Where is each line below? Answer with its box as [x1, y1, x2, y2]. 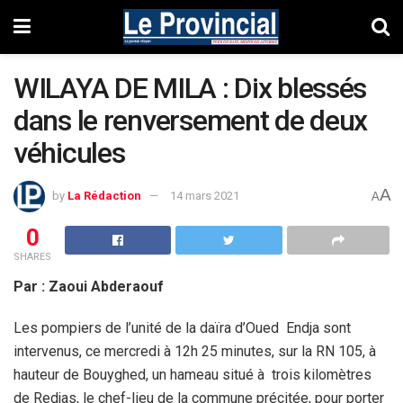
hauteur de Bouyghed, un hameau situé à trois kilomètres [13, 365, 372, 383]
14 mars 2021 [170, 188, 239, 202]
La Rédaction [67, 188, 141, 202]
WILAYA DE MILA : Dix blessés [13, 71, 367, 105]
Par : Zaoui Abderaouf [13, 277, 164, 295]
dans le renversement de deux [13, 103, 368, 138]
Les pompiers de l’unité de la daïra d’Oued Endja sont [13, 318, 351, 336]
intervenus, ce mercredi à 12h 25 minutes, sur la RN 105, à [13, 342, 376, 360]
